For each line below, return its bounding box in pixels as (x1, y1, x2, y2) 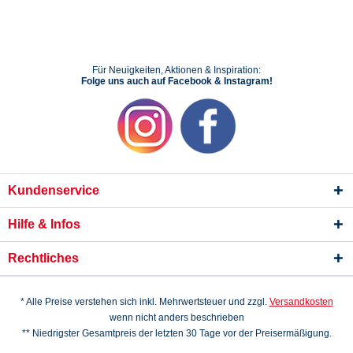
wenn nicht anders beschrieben (109, 311, 244, 323)
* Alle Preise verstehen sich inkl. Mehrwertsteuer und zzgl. (20, 295, 269, 307)
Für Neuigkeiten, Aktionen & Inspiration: (92, 65, 261, 76)
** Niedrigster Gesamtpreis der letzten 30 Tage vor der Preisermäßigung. (21, 327, 332, 339)
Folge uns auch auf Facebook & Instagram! (80, 76, 273, 87)
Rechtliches (8, 251, 79, 266)
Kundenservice (8, 184, 99, 198)
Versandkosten (269, 295, 333, 307)
